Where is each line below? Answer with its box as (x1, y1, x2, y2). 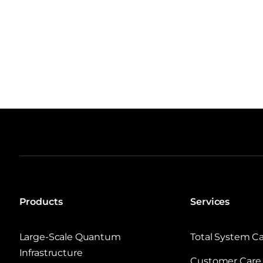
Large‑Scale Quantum (19, 231, 121, 242)
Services (190, 195, 230, 207)
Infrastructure (19, 247, 83, 258)
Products (19, 195, 63, 207)
